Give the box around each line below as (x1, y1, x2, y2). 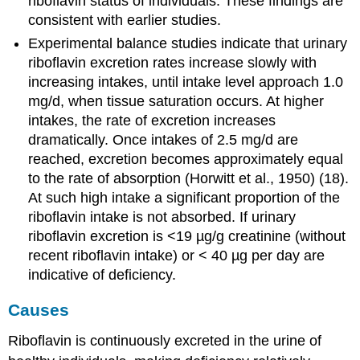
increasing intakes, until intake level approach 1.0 (28, 73, 344, 90)
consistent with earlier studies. (28, 12, 222, 29)
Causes (8, 301, 70, 320)
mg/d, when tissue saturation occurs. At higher (28, 92, 325, 109)
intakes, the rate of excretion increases (28, 112, 276, 129)
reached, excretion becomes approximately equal (28, 150, 344, 167)
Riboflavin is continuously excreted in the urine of (8, 333, 322, 350)
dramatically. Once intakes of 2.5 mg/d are (28, 131, 299, 148)
